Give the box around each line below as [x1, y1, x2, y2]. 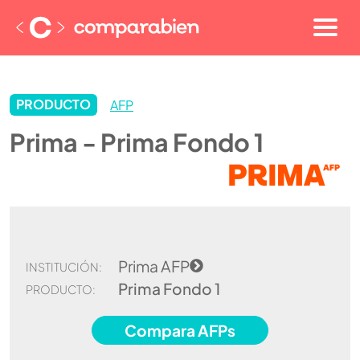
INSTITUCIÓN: [26, 259, 102, 274]
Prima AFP [118, 256, 190, 276]
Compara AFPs [125, 320, 235, 340]
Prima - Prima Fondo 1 [10, 125, 264, 157]
